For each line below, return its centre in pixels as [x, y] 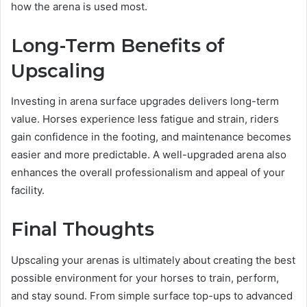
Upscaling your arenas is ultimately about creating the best [153, 260]
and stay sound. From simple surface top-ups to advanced [152, 295]
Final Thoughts [83, 230]
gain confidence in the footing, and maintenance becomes [151, 137]
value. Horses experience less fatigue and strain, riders [145, 119]
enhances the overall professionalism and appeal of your [148, 173]
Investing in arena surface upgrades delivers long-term [145, 101]
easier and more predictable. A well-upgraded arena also [149, 155]
